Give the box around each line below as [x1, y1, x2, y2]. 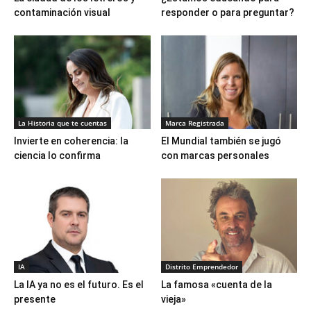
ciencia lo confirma [14, 150, 101, 162]
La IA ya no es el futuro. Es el [14, 278, 144, 290]
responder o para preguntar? [160, 7, 294, 19]
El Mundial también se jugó [160, 135, 281, 147]
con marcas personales [160, 150, 269, 162]
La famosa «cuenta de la [160, 278, 272, 290]
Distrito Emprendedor [165, 261, 238, 271]
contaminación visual [14, 7, 110, 19]
